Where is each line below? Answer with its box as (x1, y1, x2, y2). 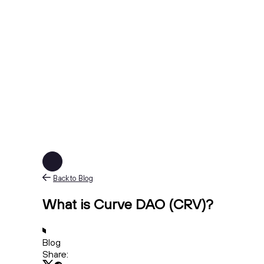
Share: (42, 247, 68, 260)
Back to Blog (53, 173, 93, 183)
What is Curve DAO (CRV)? (42, 194, 213, 213)
